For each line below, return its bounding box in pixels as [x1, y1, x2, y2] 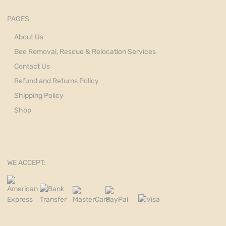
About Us [14, 32, 43, 41]
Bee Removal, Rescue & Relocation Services [14, 47, 156, 56]
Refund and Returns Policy [14, 76, 99, 85]
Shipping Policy [14, 91, 64, 100]
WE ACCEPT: [7, 158, 46, 167]
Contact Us [14, 62, 50, 71]
